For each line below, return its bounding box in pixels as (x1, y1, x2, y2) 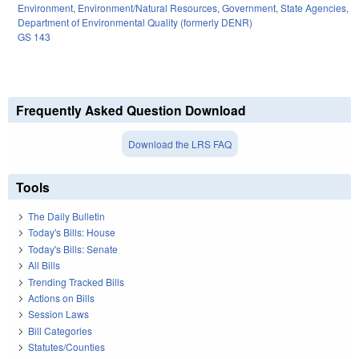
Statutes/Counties (28, 340, 105, 354)
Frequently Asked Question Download (16, 100, 246, 119)
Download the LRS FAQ (127, 136, 232, 151)
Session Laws (28, 307, 89, 321)
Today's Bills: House (28, 225, 115, 240)
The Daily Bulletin (28, 209, 105, 224)
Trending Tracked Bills (28, 274, 124, 288)
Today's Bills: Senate (28, 241, 118, 256)
